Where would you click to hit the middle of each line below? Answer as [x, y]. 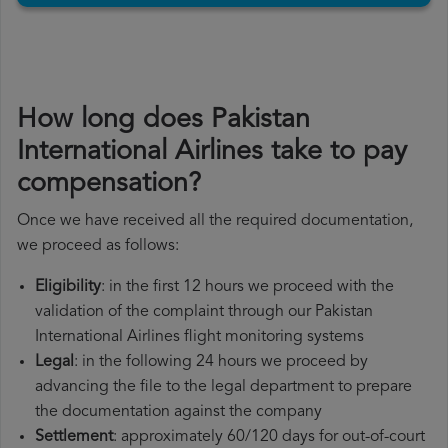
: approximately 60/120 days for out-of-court [269, 437]
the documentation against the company [178, 412]
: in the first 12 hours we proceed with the [247, 287]
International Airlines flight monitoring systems [199, 337]
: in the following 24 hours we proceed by [221, 362]
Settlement [74, 437]
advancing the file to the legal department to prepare [223, 387]
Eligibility [68, 287]
